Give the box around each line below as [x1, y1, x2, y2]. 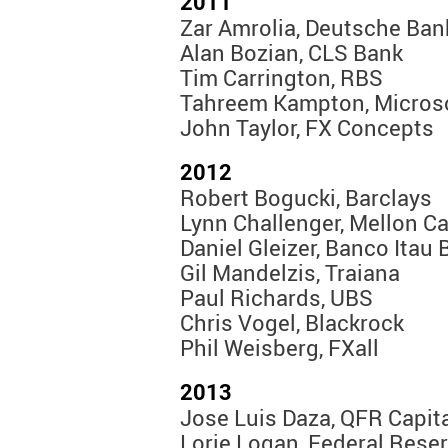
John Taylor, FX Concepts [180, 113, 434, 143]
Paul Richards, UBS [180, 283, 373, 313]
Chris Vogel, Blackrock [180, 308, 404, 338]
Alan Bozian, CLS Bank [180, 38, 403, 68]
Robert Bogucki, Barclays [180, 183, 432, 213]
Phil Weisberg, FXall [180, 333, 379, 363]
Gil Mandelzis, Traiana [180, 258, 400, 288]
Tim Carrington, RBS [180, 63, 383, 93]
